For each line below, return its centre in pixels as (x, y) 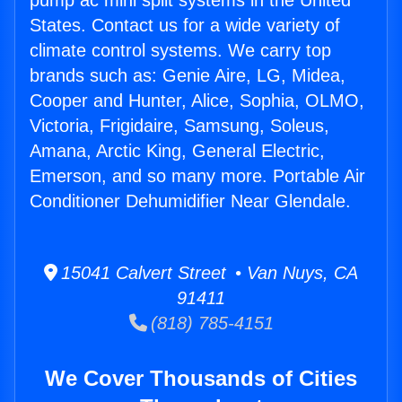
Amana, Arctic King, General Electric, (177, 151)
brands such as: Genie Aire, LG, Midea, (188, 76)
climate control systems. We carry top (180, 51)
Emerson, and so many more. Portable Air (197, 176)
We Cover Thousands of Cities (201, 379)
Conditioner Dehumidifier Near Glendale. (190, 201)
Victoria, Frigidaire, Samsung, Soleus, (179, 126)
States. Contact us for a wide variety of (185, 26)
